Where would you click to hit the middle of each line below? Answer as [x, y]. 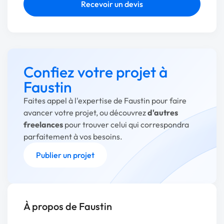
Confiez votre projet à [95, 72]
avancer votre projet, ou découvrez [85, 112]
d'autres [163, 112]
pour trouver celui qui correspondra [126, 124]
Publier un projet [65, 155]
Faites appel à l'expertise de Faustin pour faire [105, 100]
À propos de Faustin [68, 206]
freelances [43, 124]
